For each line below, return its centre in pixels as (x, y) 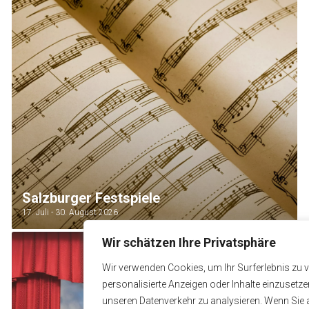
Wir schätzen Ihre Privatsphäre (189, 242)
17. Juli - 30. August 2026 (70, 212)
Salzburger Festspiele (91, 198)
